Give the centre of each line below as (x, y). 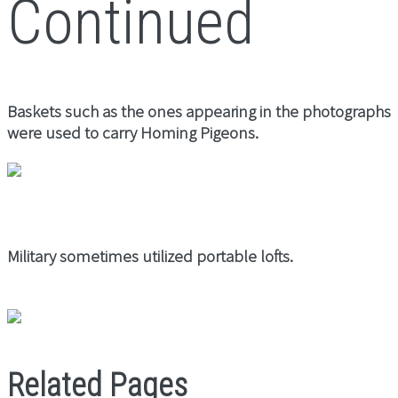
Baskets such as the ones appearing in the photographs (199, 111)
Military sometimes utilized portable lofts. (150, 255)
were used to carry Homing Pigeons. (133, 132)
